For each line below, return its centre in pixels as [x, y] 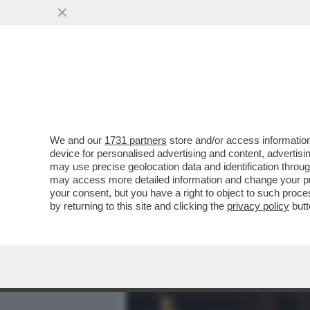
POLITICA [277, 88]
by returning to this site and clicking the [138, 206]
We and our [77, 140]
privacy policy [258, 206]
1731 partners [136, 140]
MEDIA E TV [206, 88]
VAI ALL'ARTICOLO [196, 187]
